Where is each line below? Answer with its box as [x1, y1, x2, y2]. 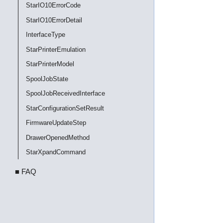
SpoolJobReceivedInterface [26, 90, 105, 97]
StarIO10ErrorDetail [26, 16, 82, 24]
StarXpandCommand [26, 148, 86, 156]
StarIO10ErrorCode [26, 1, 81, 9]
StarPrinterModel [26, 60, 74, 68]
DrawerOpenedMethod [26, 133, 90, 141]
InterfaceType [26, 31, 65, 38]
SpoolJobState [26, 75, 68, 83]
